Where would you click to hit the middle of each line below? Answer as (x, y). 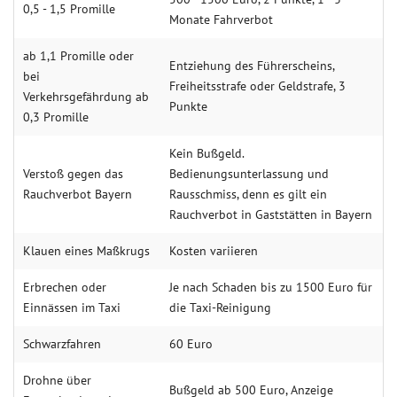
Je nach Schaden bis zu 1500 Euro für (271, 287)
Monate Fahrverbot (221, 19)
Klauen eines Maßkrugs (86, 251)
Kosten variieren (214, 251)
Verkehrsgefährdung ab (86, 97)
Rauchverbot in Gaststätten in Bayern (271, 214)
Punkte (188, 106)
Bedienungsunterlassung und (249, 174)
